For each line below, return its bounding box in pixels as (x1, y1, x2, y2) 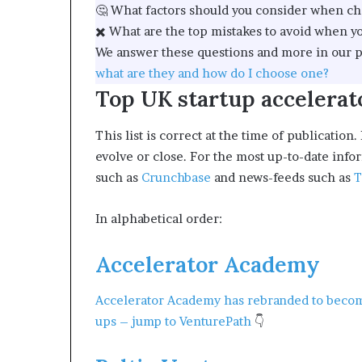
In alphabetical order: (95, 210, 222, 226)
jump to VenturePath (132, 314, 251, 329)
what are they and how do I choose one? (95, 65, 329, 81)
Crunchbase (141, 169, 211, 185)
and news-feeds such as (211, 169, 354, 185)
